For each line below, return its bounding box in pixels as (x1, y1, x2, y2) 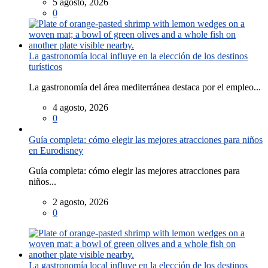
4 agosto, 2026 (53, 102, 108, 113)
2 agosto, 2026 (53, 197, 108, 208)
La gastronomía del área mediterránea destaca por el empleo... (29, 82, 261, 93)
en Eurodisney (29, 145, 83, 156)
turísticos (29, 62, 62, 72)
